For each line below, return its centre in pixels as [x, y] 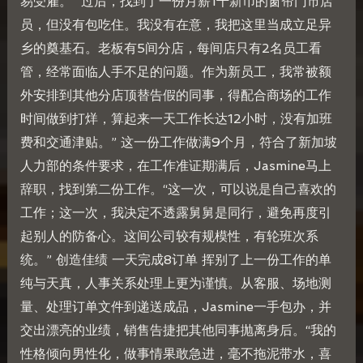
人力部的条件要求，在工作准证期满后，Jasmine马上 [175, 166]
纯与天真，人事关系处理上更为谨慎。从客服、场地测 [175, 284]
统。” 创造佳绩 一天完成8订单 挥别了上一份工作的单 [175, 260]
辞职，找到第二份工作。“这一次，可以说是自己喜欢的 [178, 190]
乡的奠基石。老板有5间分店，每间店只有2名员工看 [171, 49]
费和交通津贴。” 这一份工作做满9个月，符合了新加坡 [178, 143]
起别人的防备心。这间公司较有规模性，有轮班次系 [169, 237]
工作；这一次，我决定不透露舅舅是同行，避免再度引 [175, 213]
